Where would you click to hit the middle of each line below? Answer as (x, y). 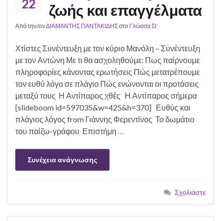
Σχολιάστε (190, 192)
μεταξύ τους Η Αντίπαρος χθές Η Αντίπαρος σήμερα (107, 96)
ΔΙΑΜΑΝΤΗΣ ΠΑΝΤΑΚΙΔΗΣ (82, 26)
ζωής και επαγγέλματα (125, 10)
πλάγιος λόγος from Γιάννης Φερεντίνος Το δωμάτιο (105, 119)
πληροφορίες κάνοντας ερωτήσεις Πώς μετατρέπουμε (108, 72)
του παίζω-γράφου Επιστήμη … (70, 131)
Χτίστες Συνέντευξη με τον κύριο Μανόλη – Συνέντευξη (108, 48)
